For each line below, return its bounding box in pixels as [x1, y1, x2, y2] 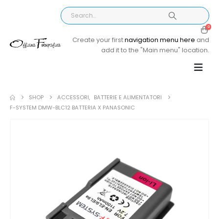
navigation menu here [125, 35, 195, 44]
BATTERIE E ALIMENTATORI [94, 93, 162, 101]
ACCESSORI [57, 93, 89, 101]
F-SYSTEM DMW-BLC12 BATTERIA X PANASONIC [10, 104, 135, 111]
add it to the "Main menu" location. [101, 45, 209, 55]
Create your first [72, 35, 125, 44]
